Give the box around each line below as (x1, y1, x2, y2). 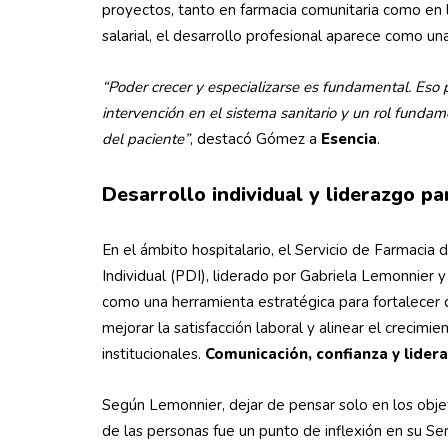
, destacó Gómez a (190, 129, 321, 149)
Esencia (321, 129, 377, 149)
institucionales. (102, 344, 205, 364)
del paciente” (102, 129, 190, 149)
